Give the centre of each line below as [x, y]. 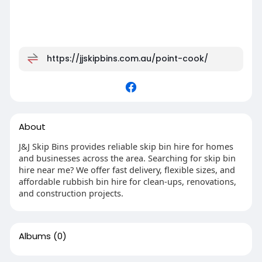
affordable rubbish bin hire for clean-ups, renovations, [127, 182]
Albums [35, 236]
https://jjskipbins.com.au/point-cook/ [127, 59]
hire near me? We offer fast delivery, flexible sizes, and [127, 170]
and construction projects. [71, 193]
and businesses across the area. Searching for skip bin [127, 158]
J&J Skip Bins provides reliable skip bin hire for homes [126, 146]
